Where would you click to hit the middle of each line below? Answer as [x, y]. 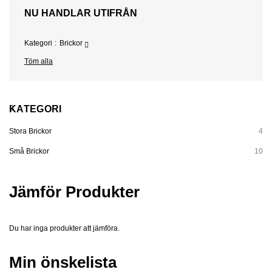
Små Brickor [29, 151]
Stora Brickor [30, 131]
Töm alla [39, 62]
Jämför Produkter [74, 192]
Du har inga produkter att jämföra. [64, 229]
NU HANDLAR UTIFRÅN [81, 13]
